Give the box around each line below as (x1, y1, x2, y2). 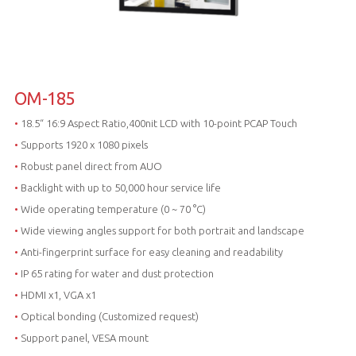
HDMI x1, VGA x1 (17, 289, 96, 301)
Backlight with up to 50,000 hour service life (17, 182, 221, 194)
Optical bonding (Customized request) (17, 311, 199, 323)
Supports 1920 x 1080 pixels (17, 139, 148, 151)
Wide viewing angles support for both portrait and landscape (17, 225, 304, 237)
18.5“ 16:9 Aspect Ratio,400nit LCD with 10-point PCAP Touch (17, 118, 297, 130)
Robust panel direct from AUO (17, 161, 162, 172)
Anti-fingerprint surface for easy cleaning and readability (17, 246, 283, 258)
